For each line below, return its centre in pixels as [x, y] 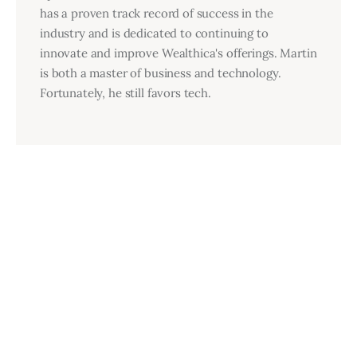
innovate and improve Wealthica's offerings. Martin [178, 53]
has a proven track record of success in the [156, 13]
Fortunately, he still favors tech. [125, 92]
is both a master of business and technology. [160, 73]
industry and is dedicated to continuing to [154, 33]
